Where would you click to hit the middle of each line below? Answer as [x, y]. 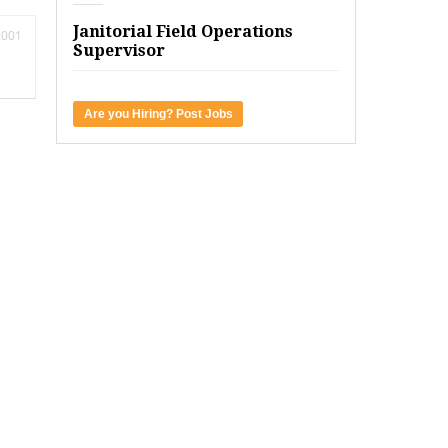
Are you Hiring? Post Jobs [158, 114]
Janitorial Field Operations [183, 32]
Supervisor [119, 51]
